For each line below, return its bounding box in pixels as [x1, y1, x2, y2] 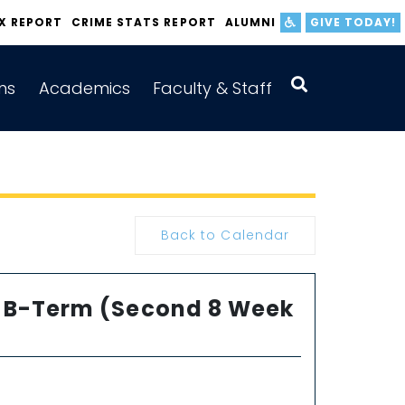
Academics [38, 77, 130, 100]
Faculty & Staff [152, 77, 272, 100]
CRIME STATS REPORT [71, 14, 216, 30]
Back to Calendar [161, 226, 289, 244]
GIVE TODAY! [309, 14, 396, 30]
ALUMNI [224, 14, 276, 30]
